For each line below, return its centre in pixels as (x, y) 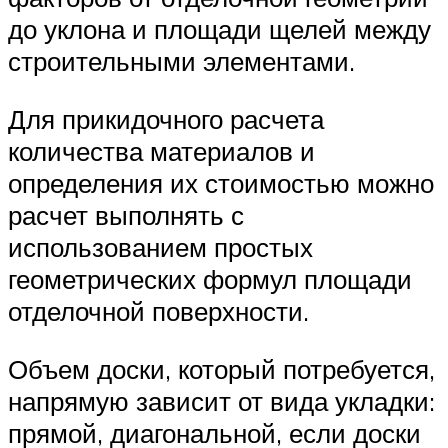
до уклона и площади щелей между (219, 29)
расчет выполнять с (126, 215)
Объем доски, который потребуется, (221, 368)
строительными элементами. (181, 61)
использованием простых (160, 247)
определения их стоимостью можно (221, 183)
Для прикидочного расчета (166, 119)
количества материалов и (161, 151)
